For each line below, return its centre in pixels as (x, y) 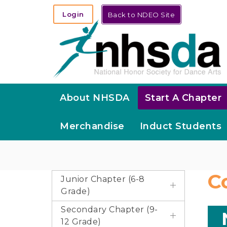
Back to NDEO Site (141, 15)
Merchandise (92, 126)
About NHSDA (95, 98)
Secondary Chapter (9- (109, 210)
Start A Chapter (183, 98)
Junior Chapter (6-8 (103, 179)
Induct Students (180, 126)
